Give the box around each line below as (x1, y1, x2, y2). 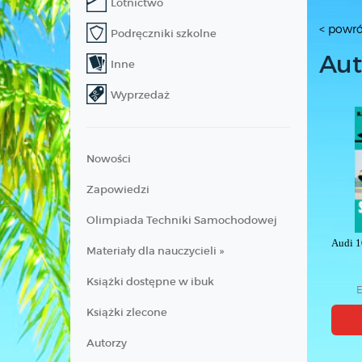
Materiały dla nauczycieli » (86, 244, 224, 258)
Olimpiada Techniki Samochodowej (86, 213, 277, 227)
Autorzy (86, 336, 127, 350)
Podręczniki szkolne (111, 27, 217, 40)
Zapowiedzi (86, 183, 149, 196)
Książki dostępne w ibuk (86, 275, 214, 288)
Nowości (86, 152, 131, 166)
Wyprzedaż (111, 88, 170, 102)
